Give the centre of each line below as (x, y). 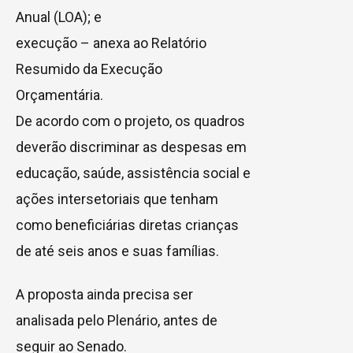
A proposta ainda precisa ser (104, 295)
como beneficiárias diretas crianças (127, 225)
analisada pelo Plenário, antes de (117, 321)
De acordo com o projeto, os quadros (130, 121)
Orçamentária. (59, 95)
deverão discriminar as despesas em (131, 147)
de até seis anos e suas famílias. (117, 251)
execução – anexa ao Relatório (111, 43)
